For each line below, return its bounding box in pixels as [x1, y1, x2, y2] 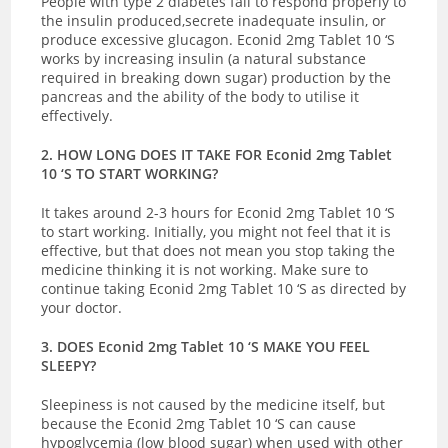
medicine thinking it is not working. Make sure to [41, 259, 369, 279]
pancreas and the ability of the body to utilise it [41, 86, 360, 106]
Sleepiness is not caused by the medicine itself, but [41, 394, 386, 414]
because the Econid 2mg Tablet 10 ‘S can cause [41, 413, 357, 433]
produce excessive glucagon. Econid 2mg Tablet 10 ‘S [41, 29, 396, 49]
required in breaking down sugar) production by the [41, 67, 392, 87]
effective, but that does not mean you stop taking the [41, 240, 396, 260]
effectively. [41, 105, 114, 125]
